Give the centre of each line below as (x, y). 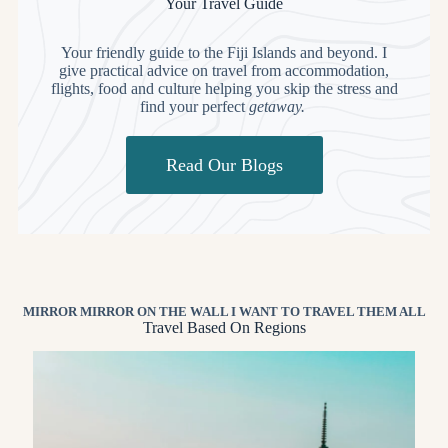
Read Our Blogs (224, 165)
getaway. (278, 106)
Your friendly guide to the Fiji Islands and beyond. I (224, 52)
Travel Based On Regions (224, 327)
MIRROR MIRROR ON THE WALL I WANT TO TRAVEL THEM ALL (224, 311)
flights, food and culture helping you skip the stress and (224, 88)
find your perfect (194, 106)
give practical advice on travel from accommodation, (224, 70)
